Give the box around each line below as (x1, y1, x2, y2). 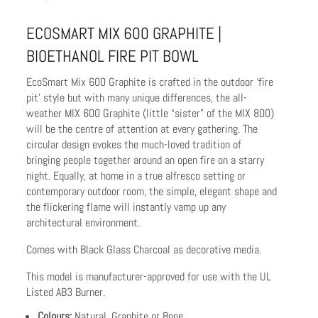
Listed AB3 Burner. (26, 284, 106, 300)
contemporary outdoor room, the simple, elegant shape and (26, 183, 278, 199)
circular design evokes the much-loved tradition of (26, 136, 242, 152)
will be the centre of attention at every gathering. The (26, 121, 258, 136)
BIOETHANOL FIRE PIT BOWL (26, 45, 199, 67)
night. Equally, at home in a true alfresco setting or (26, 168, 246, 183)
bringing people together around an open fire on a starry (26, 152, 265, 168)
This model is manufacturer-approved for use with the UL (26, 268, 272, 284)
